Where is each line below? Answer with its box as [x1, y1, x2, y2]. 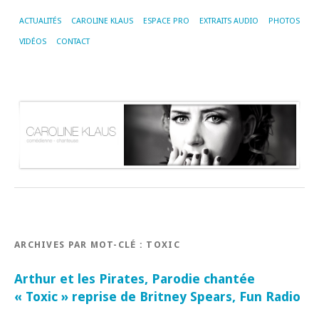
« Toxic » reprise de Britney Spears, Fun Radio [14, 288, 300, 304]
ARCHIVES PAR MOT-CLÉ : [14, 239, 147, 250]
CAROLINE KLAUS [71, 16, 133, 26]
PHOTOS [268, 16, 300, 26]
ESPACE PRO [143, 16, 189, 26]
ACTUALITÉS [19, 16, 61, 26]
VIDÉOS [19, 37, 46, 46]
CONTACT [56, 37, 90, 46]
